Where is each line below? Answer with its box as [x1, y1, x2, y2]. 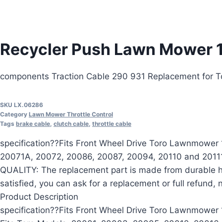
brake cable [16, 119, 50, 127]
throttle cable [92, 119, 131, 127]
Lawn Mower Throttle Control [29, 110, 113, 118]
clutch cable [54, 119, 89, 127]
